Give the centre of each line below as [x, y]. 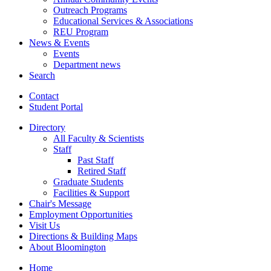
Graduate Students [88, 181]
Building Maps [108, 236]
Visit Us [44, 225]
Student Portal [56, 106]
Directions [50, 236]
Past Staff [96, 160]
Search [42, 75]
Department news [87, 64]
